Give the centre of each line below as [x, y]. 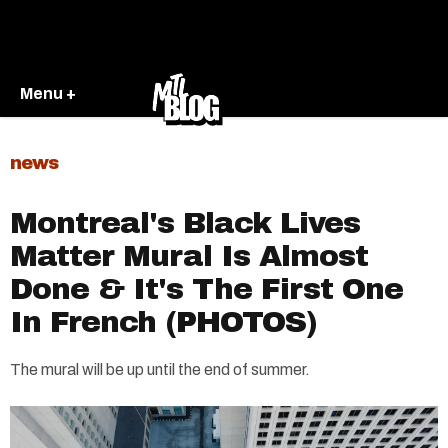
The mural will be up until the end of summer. [160, 369]
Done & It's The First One [206, 289]
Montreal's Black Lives [185, 223]
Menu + [48, 93]
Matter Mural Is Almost [189, 256]
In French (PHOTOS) [163, 322]
